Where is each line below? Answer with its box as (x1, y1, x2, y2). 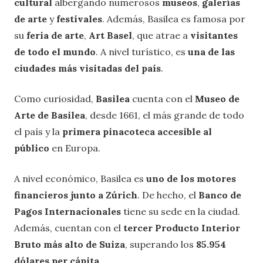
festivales (56, 13, 102, 25)
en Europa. (49, 142, 100, 154)
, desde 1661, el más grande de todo (85, 109, 244, 122)
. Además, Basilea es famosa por (102, 13, 245, 25)
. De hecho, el (137, 189, 198, 201)
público (14, 142, 49, 154)
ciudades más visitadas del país (14, 62, 161, 75)
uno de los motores (146, 173, 236, 185)
